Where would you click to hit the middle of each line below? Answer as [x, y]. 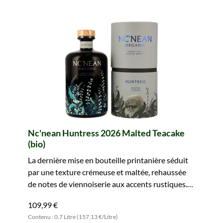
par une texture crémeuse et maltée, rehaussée [107, 172]
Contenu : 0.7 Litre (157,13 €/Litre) [73, 217]
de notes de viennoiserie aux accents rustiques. [108, 184]
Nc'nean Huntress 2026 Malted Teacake [106, 133]
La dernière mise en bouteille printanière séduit [108, 160]
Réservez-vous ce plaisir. [69, 196]
